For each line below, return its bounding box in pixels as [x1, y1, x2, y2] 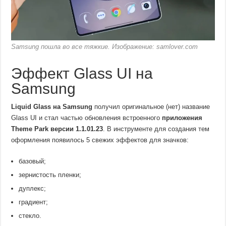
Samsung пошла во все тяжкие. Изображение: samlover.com [11, 43, 198, 51]
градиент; [19, 198, 48, 206]
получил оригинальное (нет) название [92, 103, 210, 111]
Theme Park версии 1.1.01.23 [11, 125, 103, 133]
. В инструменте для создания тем [103, 125, 210, 133]
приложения [162, 114, 203, 122]
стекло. [19, 212, 42, 220]
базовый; [19, 157, 46, 165]
